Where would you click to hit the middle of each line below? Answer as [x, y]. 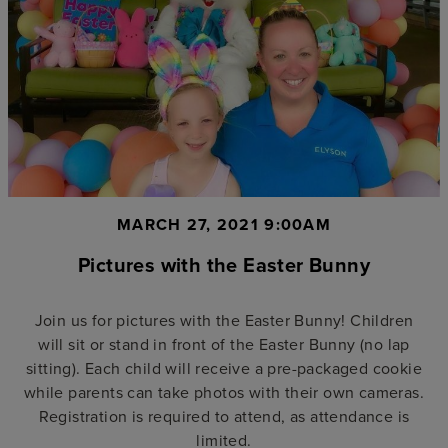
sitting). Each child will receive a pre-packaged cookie [224, 367]
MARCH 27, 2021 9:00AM [224, 224]
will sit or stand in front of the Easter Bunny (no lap [224, 343]
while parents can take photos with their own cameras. [224, 391]
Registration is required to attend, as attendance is [224, 415]
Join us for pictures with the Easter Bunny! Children [224, 319]
